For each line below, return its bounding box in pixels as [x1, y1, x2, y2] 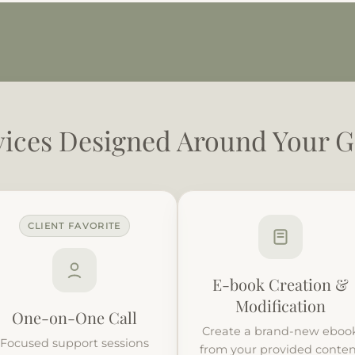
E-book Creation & [212, 273, 349, 295]
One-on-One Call [11, 306, 137, 328]
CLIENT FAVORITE [27, 219, 121, 231]
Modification [235, 294, 326, 316]
